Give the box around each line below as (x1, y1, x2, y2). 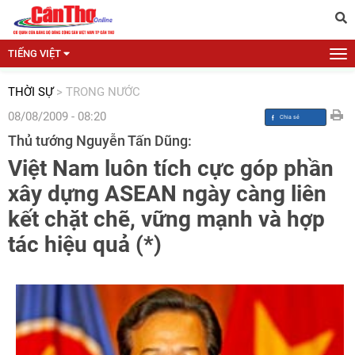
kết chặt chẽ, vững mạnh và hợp (8, 206, 325, 232)
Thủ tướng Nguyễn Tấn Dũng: (8, 132, 192, 149)
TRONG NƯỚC (66, 85, 140, 99)
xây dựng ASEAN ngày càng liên (8, 181, 326, 207)
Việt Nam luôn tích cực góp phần (8, 155, 334, 181)
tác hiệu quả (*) (8, 231, 162, 258)
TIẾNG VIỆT (8, 48, 61, 59)
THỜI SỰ (8, 85, 53, 99)
